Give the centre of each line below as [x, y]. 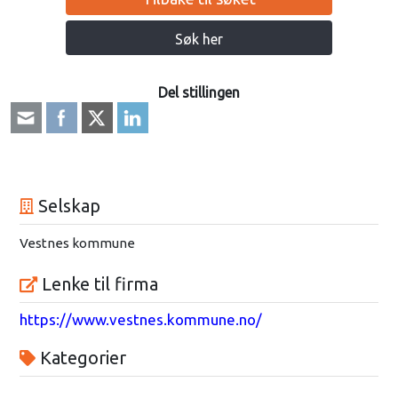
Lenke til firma [97, 284]
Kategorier [80, 358]
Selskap [67, 206]
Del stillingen [199, 93]
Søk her [199, 40]
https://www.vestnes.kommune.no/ [140, 320]
